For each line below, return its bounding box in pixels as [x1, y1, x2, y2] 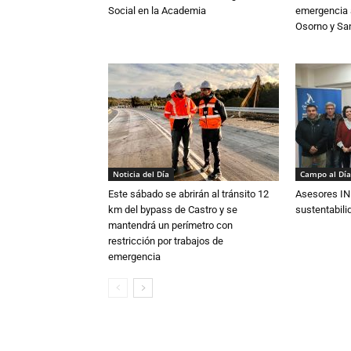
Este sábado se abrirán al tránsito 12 [108, 187, 269, 200]
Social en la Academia [108, 4, 206, 16]
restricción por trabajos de [108, 234, 223, 247]
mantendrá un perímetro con [108, 219, 233, 231]
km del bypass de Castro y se [108, 203, 237, 215]
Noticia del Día [113, 168, 169, 179]
